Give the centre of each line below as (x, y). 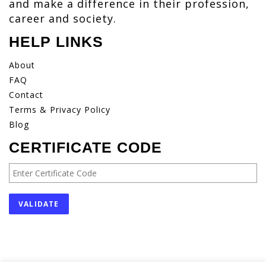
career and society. (63, 19)
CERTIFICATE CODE (85, 148)
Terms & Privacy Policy (60, 110)
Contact (26, 95)
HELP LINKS (56, 42)
